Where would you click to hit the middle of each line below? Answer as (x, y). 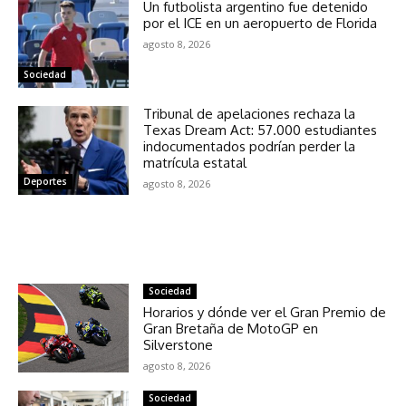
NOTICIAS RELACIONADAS (203, 252)
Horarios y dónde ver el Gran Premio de (265, 313)
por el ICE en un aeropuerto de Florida (261, 24)
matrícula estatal (195, 163)
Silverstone (179, 345)
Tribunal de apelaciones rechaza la (250, 114)
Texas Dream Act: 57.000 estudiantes (261, 130)
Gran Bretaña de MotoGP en (231, 329)
